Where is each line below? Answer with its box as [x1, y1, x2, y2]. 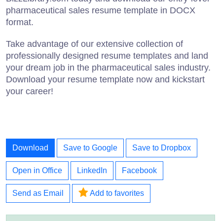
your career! [6, 86, 53, 97]
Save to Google [63, 144, 117, 152]
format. [6, 17, 34, 28]
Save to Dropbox [132, 144, 191, 152]
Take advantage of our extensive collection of [6, 39, 183, 49]
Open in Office [12, 166, 62, 175]
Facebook [122, 166, 157, 175]
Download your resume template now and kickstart [6, 74, 205, 85]
